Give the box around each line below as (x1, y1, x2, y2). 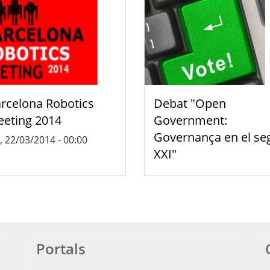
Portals (36, 238, 86, 259)
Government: (154, 111, 227, 128)
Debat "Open (154, 95, 226, 111)
